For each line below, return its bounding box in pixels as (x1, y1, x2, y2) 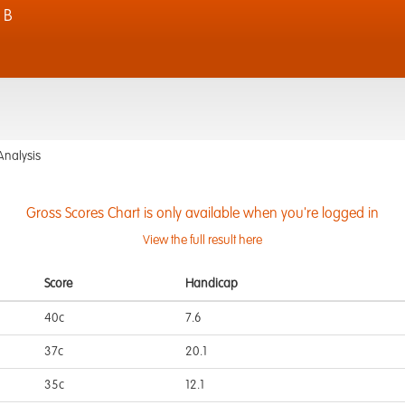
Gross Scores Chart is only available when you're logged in (26, 207, 379, 221)
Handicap (185, 278, 238, 290)
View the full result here (143, 234, 262, 247)
